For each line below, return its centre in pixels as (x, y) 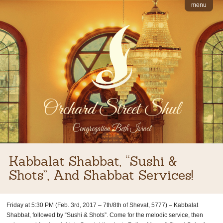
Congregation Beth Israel (111, 129)
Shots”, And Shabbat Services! (101, 175)
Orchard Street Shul (111, 110)
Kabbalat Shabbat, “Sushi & (93, 161)
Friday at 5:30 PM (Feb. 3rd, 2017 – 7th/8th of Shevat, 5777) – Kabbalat (103, 205)
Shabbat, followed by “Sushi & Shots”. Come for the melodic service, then (105, 215)
